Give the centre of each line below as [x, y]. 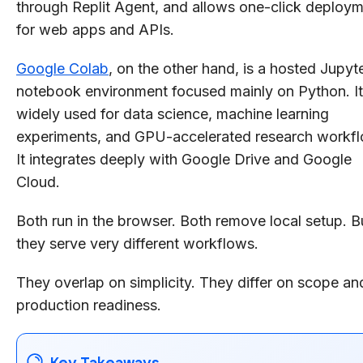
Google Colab [62, 68]
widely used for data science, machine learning [173, 113]
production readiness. [89, 305]
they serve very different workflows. [137, 243]
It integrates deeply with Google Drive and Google [184, 159]
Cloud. [38, 181]
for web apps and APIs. [95, 29]
